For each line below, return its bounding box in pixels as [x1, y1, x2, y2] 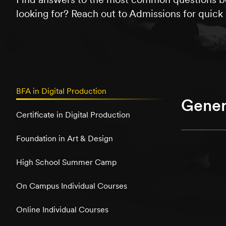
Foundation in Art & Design [16, 134, 113, 144]
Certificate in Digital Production [16, 110, 130, 120]
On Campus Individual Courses [16, 181, 127, 191]
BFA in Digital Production [16, 86, 106, 96]
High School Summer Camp [16, 157, 117, 167]
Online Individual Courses [16, 205, 108, 215]
